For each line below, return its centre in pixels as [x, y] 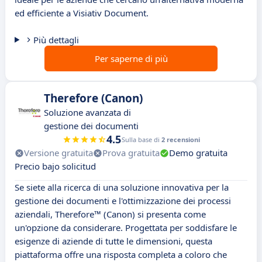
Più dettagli [56, 40]
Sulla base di [141, 140]
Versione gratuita [58, 153]
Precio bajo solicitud [55, 166]
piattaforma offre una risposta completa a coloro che [121, 255]
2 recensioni [180, 140]
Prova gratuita [131, 153]
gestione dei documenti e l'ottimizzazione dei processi [123, 201]
